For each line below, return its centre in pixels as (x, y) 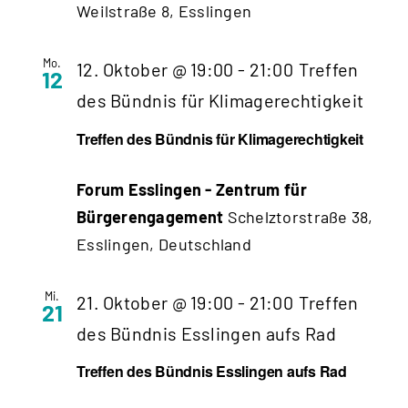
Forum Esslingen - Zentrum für (192, 189)
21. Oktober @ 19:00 (155, 302)
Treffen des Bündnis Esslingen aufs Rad (212, 372)
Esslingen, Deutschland (164, 244)
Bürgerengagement (152, 216)
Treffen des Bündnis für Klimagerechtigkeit (220, 138)
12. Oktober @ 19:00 (155, 69)
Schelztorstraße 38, (300, 216)
